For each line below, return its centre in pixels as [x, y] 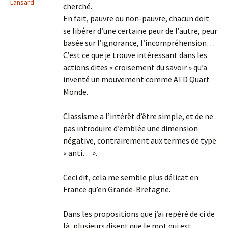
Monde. [76, 92]
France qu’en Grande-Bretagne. [117, 190]
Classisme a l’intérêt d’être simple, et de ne [138, 116]
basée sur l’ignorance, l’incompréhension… [139, 43]
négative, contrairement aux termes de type [140, 141]
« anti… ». [80, 153]
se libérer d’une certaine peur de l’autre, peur [140, 31]
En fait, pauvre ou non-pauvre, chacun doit [136, 19]
